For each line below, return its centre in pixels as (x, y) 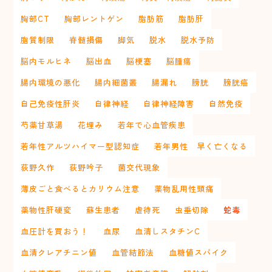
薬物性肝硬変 (46, 209)
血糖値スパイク (199, 252)
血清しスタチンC (168, 231)
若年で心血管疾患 (152, 124)
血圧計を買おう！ (55, 231)
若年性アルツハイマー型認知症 (80, 146)
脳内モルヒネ (46, 61)
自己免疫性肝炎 (51, 103)
